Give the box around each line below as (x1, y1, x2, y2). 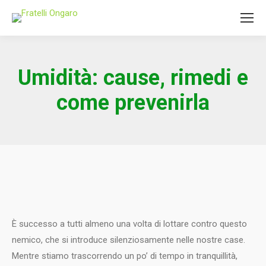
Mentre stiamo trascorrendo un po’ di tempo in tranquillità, (12, 251, 237, 261)
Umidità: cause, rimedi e (18, 65, 248, 90)
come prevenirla (56, 90, 210, 115)
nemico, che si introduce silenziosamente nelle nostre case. (12, 235, 245, 245)
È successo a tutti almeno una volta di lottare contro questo (12, 218, 247, 229)
